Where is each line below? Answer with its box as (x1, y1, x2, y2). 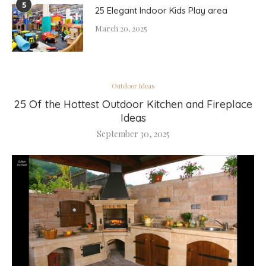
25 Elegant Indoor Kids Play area (95, 5, 227, 16)
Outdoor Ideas (112, 81, 154, 90)
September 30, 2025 (96, 128, 170, 140)
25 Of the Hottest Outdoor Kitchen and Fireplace (14, 97, 252, 111)
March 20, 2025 (95, 23, 147, 33)
